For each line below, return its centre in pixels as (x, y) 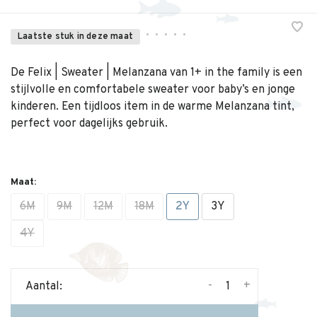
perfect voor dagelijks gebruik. (89, 124)
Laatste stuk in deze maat (75, 37)
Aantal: (44, 287)
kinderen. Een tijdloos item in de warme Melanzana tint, (152, 107)
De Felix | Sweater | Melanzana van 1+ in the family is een (156, 73)
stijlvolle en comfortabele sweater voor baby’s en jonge (153, 90)
